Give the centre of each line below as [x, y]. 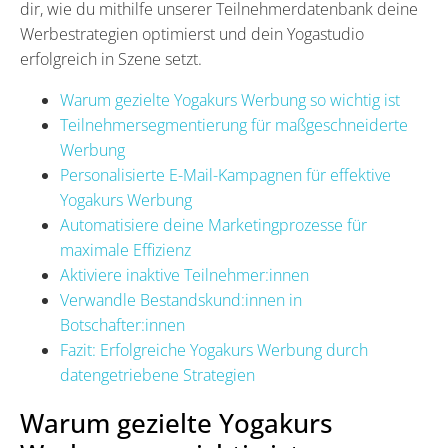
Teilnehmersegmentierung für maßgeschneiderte [234, 124]
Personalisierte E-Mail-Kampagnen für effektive [225, 174]
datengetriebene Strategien [157, 374]
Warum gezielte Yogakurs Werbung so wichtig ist [230, 99]
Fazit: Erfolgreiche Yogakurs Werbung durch [214, 349]
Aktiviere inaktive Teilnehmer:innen [184, 274]
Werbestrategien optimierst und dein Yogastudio [192, 33]
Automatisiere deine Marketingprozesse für [213, 224]
